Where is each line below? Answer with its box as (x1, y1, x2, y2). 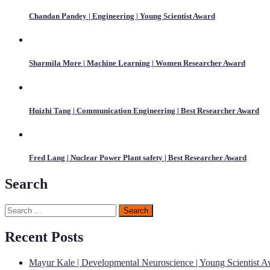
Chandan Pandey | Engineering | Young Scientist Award (29, 11, 215, 21)
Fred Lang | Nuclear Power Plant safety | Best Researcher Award (29, 153, 246, 163)
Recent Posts (5, 229, 83, 245)
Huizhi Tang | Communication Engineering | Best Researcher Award (29, 105, 259, 115)
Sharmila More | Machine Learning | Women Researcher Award (29, 58, 245, 68)
